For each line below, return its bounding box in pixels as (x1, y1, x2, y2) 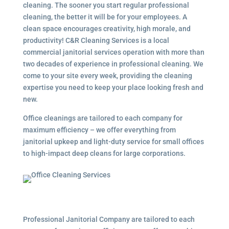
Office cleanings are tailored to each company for (22, 113, 182, 122)
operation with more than (122, 48, 204, 56)
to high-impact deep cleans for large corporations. (22, 149, 186, 157)
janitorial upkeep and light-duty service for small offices (22, 137, 204, 146)
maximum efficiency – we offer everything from (22, 125, 176, 134)
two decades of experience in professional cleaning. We (22, 59, 203, 68)
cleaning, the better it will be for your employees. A (22, 12, 187, 21)
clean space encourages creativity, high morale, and (22, 24, 191, 33)
